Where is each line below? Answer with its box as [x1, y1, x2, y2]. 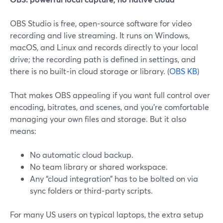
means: [10, 125, 36, 136]
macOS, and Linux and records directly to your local [10, 42, 198, 52]
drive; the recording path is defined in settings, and [10, 54, 196, 64]
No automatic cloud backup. [30, 149, 133, 160]
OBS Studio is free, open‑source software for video [10, 18, 192, 28]
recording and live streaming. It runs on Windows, [10, 30, 190, 40]
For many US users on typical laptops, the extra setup [10, 209, 204, 220]
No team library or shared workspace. [30, 161, 168, 172]
